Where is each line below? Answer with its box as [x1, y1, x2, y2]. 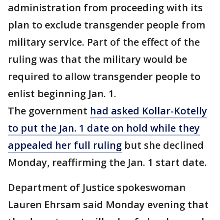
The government [8, 104, 90, 118]
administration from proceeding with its [8, 1, 203, 15]
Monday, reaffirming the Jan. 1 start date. [8, 156, 207, 169]
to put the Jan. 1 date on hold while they [8, 121, 200, 135]
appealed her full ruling [8, 138, 122, 152]
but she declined [122, 138, 204, 152]
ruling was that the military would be [8, 53, 187, 66]
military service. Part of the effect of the [8, 35, 200, 49]
